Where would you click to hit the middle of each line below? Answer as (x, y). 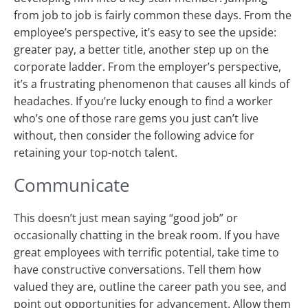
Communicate (72, 185)
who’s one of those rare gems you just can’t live (136, 119)
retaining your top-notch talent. (96, 153)
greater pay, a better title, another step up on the (141, 50)
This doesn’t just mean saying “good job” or (126, 218)
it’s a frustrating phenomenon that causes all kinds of (152, 84)
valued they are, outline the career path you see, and (150, 287)
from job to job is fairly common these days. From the (153, 15)
